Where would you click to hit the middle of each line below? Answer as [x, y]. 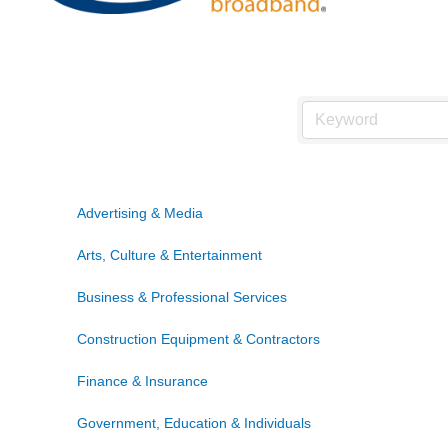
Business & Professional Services [182, 297]
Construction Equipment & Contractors [198, 339]
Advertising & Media [140, 213]
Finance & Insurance [142, 381]
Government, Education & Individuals [194, 423]
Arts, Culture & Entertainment [169, 255]
